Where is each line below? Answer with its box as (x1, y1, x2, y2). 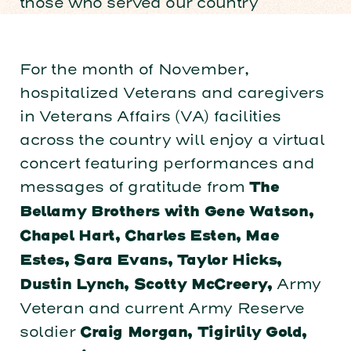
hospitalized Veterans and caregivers (19, 84, 324, 103)
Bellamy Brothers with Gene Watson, (19, 205, 314, 220)
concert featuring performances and (19, 154, 315, 173)
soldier (19, 323, 80, 342)
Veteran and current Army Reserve (19, 299, 305, 318)
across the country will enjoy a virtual (19, 131, 325, 150)
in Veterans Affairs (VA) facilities (19, 107, 281, 126)
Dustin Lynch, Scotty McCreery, (19, 278, 273, 293)
